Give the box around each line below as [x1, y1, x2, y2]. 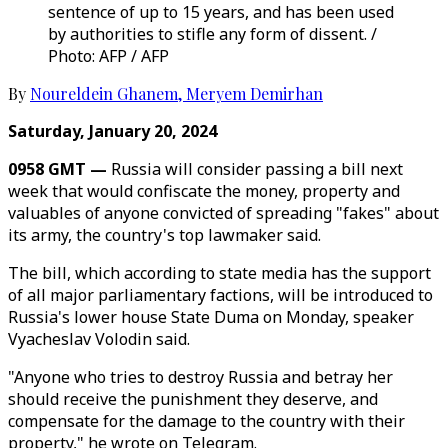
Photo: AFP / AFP [48, 45, 169, 67]
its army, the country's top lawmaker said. [8, 224, 321, 246]
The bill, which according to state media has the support [8, 262, 431, 284]
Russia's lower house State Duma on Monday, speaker [8, 306, 414, 328]
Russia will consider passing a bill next [111, 158, 403, 180]
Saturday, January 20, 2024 [8, 120, 217, 142]
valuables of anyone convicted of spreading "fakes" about [8, 202, 439, 224]
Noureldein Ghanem [30, 83, 178, 104]
